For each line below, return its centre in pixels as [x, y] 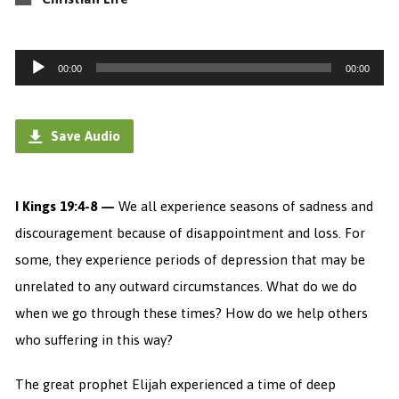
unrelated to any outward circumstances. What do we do [186, 286]
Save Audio [83, 135]
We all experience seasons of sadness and [245, 206]
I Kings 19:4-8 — [66, 206]
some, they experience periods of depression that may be [190, 259]
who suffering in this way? [94, 339]
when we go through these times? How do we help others [191, 313]
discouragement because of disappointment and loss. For [190, 232]
